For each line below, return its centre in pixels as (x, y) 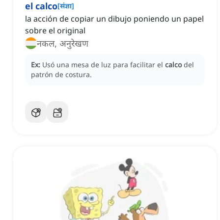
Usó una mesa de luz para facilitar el (104, 65)
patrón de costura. (61, 75)
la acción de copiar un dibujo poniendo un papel (114, 19)
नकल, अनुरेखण (63, 43)
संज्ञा (66, 6)
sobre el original (55, 31)
